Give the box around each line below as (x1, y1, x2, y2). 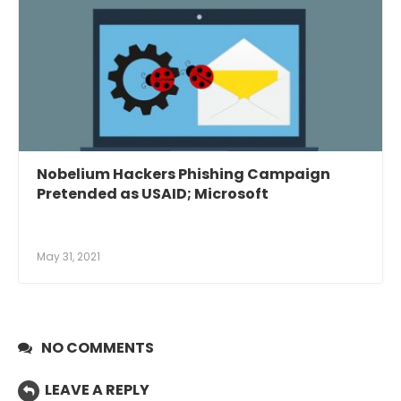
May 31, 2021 (37, 249, 100, 264)
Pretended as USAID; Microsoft (37, 183, 269, 204)
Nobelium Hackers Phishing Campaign (37, 164, 330, 184)
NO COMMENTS (41, 337, 154, 358)
